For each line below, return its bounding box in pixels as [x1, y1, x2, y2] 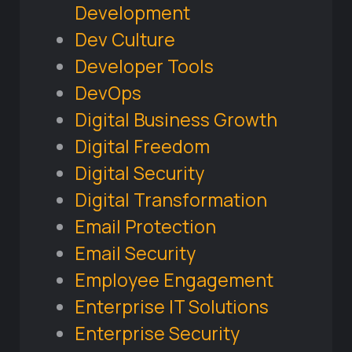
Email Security [75, 240, 196, 266]
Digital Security [75, 160, 204, 186]
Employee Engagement [75, 267, 273, 293]
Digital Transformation [75, 187, 267, 213]
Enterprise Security [75, 321, 240, 346]
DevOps [75, 80, 141, 106]
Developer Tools [75, 53, 214, 79]
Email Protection [75, 214, 216, 240]
